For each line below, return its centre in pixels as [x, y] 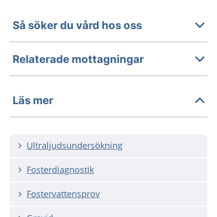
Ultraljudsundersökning [75, 145]
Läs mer [33, 100]
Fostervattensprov [63, 194]
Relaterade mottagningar [78, 59]
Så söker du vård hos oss [77, 25]
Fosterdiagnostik [60, 170]
